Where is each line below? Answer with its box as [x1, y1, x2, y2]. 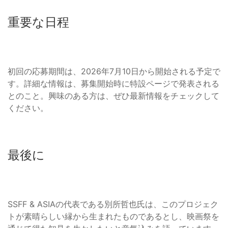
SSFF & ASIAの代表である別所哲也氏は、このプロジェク [8, 199, 218, 210]
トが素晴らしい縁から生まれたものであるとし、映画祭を [8, 211, 219, 222]
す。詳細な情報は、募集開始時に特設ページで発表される [8, 78, 219, 89]
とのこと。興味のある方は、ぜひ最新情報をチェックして [8, 91, 219, 101]
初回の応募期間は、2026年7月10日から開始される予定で [8, 66, 220, 77]
